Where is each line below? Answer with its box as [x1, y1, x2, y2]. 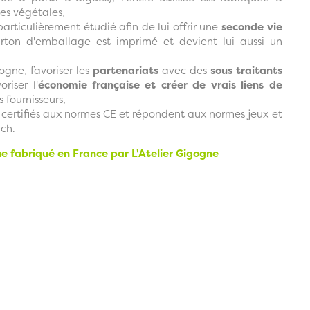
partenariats [92, 62, 158, 77]
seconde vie [221, 19, 282, 34]
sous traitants [210, 62, 282, 77]
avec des [158, 62, 210, 77]
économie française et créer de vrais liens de [37, 77, 282, 92]
